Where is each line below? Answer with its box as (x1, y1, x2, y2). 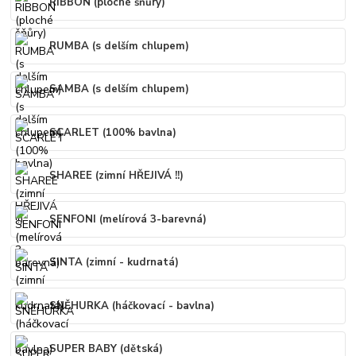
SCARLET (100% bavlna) (49, 125, 177, 140)
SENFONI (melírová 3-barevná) (49, 211, 207, 226)
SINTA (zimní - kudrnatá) (49, 255, 180, 270)
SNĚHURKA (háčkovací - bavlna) (49, 298, 215, 313)
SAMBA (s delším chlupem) (49, 82, 190, 97)
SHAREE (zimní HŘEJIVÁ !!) (49, 168, 184, 184)
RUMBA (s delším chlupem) (49, 38, 190, 53)
